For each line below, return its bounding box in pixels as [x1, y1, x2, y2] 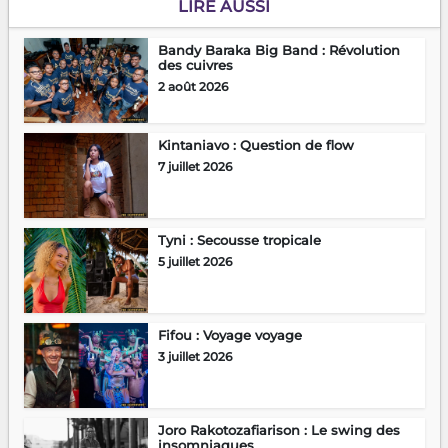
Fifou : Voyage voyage [157, 327, 302, 344]
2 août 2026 [157, 79, 228, 95]
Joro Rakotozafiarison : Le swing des [157, 422, 400, 439]
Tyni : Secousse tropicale [157, 232, 321, 249]
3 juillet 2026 [157, 349, 232, 365]
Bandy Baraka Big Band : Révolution [157, 42, 400, 59]
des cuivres [157, 57, 233, 74]
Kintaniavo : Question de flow [157, 137, 354, 154]
